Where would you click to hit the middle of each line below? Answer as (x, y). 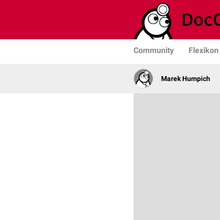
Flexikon (204, 50)
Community (154, 50)
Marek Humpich (186, 79)
